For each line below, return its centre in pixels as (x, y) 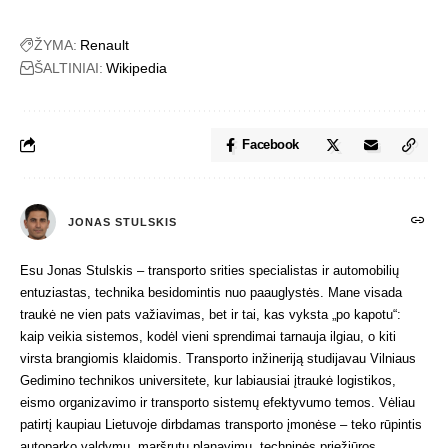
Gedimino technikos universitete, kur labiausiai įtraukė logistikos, (208, 380)
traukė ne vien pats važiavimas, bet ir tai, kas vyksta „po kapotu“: (210, 314)
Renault (104, 44)
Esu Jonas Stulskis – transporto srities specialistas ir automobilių (209, 270)
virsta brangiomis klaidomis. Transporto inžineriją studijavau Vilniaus (218, 358)
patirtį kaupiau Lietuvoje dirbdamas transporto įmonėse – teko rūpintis (221, 424)
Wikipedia (136, 67)
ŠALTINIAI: (68, 67)
